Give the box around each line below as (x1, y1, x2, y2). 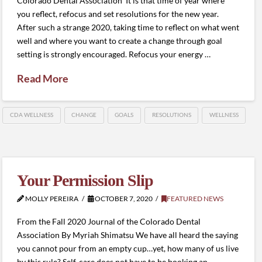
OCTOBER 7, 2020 (93, 194, 153, 204)
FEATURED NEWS (167, 194, 224, 204)
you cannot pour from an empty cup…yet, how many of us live (17, 243, 239, 253)
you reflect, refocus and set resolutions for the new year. (17, 8, 219, 19)
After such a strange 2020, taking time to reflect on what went (17, 22, 240, 32)
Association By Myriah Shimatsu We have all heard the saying (17, 229, 239, 240)
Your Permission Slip (17, 171, 153, 190)
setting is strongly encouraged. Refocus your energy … (17, 49, 211, 59)
